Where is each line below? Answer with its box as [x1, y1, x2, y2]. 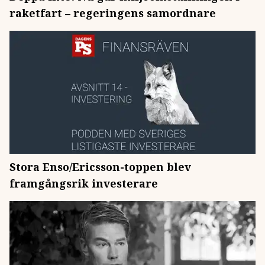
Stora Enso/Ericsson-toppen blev [9, 160, 191, 174]
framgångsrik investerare [9, 176, 158, 190]
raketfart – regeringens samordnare [9, 6, 216, 20]
